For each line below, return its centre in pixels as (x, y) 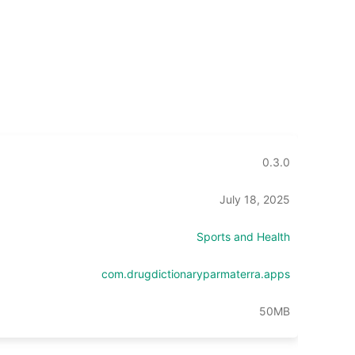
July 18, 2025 (255, 199)
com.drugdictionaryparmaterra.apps (196, 274)
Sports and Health (243, 237)
